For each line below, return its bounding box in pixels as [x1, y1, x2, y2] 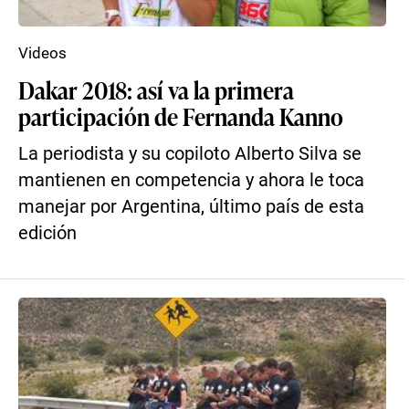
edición [18, 223, 77, 244]
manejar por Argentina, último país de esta [18, 196, 364, 217]
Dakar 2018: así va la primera [18, 73, 294, 106]
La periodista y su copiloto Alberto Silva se [18, 143, 362, 164]
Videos [18, 44, 67, 62]
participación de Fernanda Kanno [18, 100, 343, 132]
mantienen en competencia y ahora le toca [18, 170, 364, 191]
